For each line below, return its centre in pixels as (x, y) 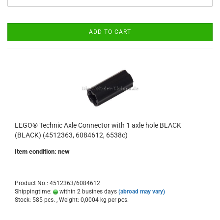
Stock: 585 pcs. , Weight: (48, 200)
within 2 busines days (87, 192)
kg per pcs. (114, 200)
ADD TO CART (110, 32)
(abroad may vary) (142, 192)
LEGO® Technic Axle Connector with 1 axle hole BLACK (98, 125)
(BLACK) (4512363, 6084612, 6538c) (71, 135)
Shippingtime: (34, 192)
